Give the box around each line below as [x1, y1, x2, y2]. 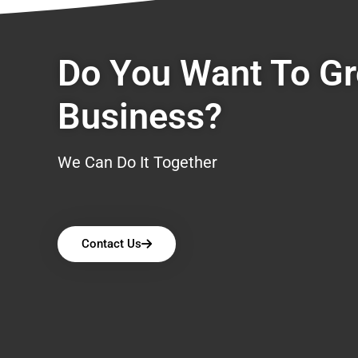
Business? [58, 95, 222, 138]
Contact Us [82, 237, 141, 252]
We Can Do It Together [58, 153, 217, 173]
